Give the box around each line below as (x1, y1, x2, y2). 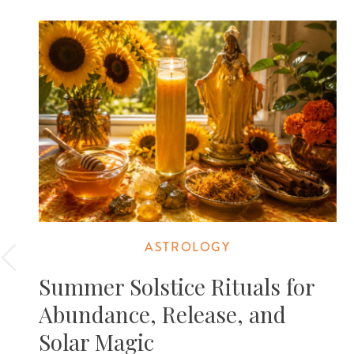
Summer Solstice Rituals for (39, 271, 315, 301)
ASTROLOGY (145, 237, 231, 256)
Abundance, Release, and (39, 299, 287, 329)
